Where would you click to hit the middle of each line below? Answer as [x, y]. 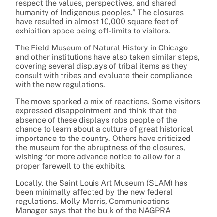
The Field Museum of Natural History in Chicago [102, 48]
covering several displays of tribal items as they [101, 66]
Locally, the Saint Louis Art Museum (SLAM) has [101, 183]
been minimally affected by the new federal [94, 192]
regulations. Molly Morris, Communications [92, 201]
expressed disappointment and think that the [96, 111]
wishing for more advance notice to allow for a [98, 157]
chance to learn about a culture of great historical [104, 129]
